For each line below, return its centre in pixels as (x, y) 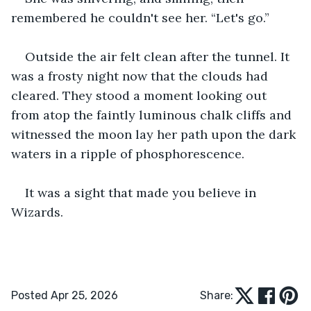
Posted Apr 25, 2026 (65, 295)
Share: (217, 295)
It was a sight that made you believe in (142, 192)
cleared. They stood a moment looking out (141, 95)
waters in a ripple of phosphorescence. (128, 153)
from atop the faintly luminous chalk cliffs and (153, 115)
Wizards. (37, 212)
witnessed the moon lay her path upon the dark (155, 134)
